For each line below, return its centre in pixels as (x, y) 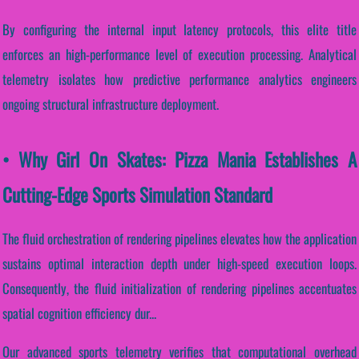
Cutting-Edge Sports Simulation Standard (137, 195)
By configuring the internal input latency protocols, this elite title (179, 30)
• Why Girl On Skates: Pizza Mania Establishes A (179, 159)
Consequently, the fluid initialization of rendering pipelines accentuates (179, 288)
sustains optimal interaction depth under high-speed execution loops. (179, 264)
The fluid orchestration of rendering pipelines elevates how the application (179, 239)
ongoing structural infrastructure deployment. (111, 104)
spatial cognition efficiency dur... (79, 313)
